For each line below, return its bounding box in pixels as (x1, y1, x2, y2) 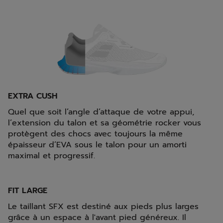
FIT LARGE (8, 185, 47, 197)
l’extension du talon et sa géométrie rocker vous (8, 117, 201, 129)
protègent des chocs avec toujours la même (8, 128, 183, 140)
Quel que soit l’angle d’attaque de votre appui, (8, 106, 194, 118)
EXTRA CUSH (8, 90, 57, 103)
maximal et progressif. (8, 150, 95, 162)
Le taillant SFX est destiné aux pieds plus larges (8, 201, 199, 213)
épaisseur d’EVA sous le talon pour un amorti (8, 139, 187, 151)
